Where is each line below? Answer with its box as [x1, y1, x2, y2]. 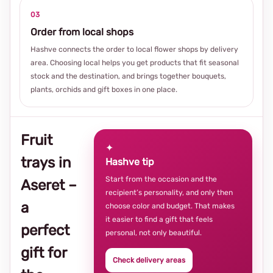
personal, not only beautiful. [105, 229, 202, 237]
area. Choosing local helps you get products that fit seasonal [30, 58, 239, 67]
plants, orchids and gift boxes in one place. [30, 85, 177, 94]
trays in [21, 154, 71, 171]
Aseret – [21, 177, 77, 194]
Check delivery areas [113, 256, 185, 264]
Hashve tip [105, 156, 154, 168]
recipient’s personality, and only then [105, 188, 233, 197]
